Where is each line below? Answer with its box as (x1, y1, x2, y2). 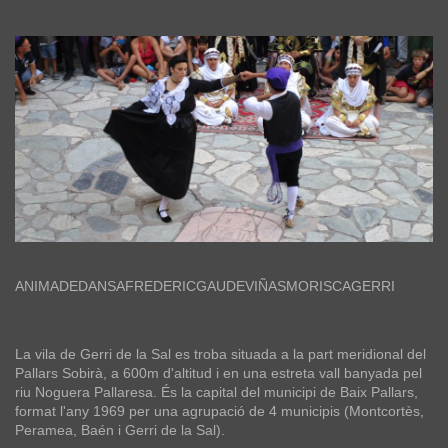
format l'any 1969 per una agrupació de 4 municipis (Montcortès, (15, 403, 424, 420)
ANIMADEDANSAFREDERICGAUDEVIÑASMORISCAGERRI (15, 278, 395, 295)
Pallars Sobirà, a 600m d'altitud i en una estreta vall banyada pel (15, 365, 422, 382)
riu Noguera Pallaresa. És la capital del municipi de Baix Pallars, (15, 384, 418, 401)
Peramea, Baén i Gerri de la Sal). (15, 422, 225, 439)
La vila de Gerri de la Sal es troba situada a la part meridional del (15, 346, 426, 363)
